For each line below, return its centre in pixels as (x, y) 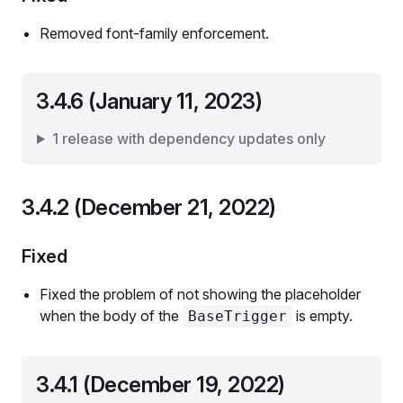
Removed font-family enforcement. (154, 33)
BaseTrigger (237, 316)
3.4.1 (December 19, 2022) (161, 385)
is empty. (322, 316)
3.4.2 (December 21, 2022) (149, 207)
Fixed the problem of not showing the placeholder (200, 294)
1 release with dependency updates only (188, 139)
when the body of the (111, 316)
